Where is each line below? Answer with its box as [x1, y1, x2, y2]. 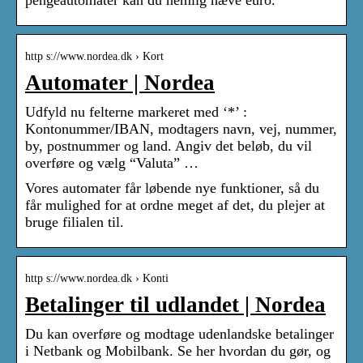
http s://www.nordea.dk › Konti [25, 272, 169, 285]
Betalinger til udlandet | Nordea [25, 293, 326, 318]
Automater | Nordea [25, 70, 215, 96]
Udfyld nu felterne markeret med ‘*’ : [25, 104, 247, 121]
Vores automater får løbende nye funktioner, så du [25, 180, 319, 197]
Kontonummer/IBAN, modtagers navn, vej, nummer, [25, 121, 337, 138]
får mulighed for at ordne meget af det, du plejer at [25, 197, 325, 214]
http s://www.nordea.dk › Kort [25, 50, 164, 63]
